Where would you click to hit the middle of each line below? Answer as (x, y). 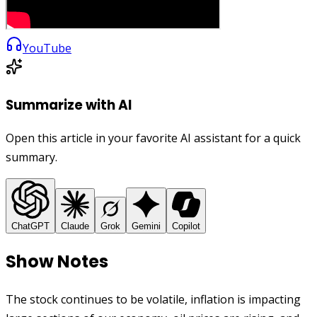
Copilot (186, 226)
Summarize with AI (69, 105)
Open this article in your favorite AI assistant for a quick (153, 138)
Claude (75, 226)
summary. (31, 157)
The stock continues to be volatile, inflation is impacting (153, 300)
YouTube (47, 48)
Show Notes (57, 262)
